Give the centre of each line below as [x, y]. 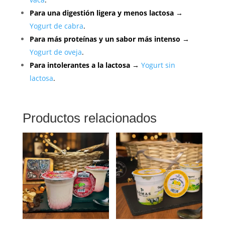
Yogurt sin [158, 65]
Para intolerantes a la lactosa [80, 65]
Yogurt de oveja [55, 52]
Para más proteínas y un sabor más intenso [105, 39]
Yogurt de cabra [56, 26]
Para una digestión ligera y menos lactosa [101, 13]
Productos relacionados [89, 118]
